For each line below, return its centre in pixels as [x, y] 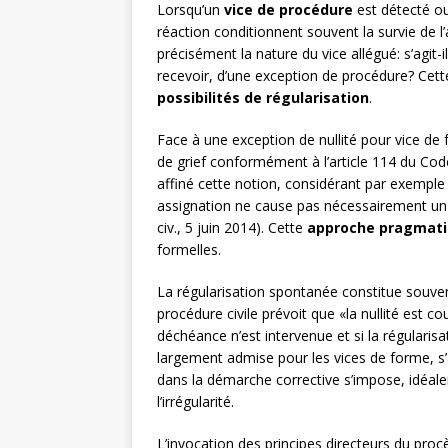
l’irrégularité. [195, 402]
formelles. [189, 250]
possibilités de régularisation [263, 98]
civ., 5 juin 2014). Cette [232, 228]
